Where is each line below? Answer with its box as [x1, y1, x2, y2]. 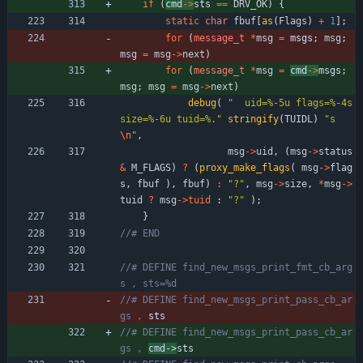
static [165, 15, 199, 27]
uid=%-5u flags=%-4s [233, 96, 352, 109]
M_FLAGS [131, 161, 171, 173]
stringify [228, 113, 279, 125]
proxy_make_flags [199, 161, 290, 173]
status [318, 145, 352, 157]
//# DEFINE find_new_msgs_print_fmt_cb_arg [120, 261, 352, 273]
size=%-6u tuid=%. [120, 113, 216, 125]
